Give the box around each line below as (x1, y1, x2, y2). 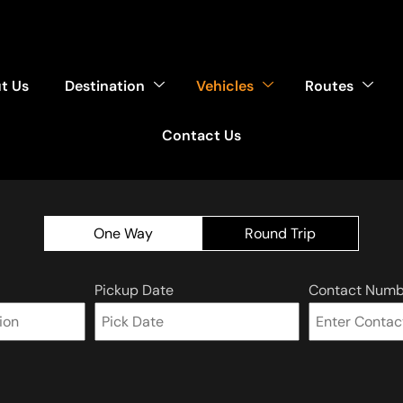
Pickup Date (94, 281, 174, 300)
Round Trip (245, 224, 316, 243)
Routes (304, 76, 354, 95)
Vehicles (195, 76, 254, 95)
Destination (64, 76, 145, 95)
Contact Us (162, 125, 241, 145)
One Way (93, 224, 153, 243)
